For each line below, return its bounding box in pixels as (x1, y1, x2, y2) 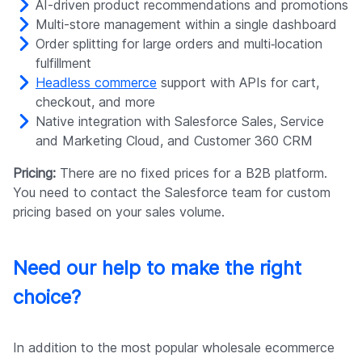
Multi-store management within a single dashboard (36, 16, 337, 33)
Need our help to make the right (13, 256, 301, 280)
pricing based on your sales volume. (13, 204, 225, 221)
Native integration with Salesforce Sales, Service (36, 113, 324, 130)
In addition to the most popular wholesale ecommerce (13, 339, 335, 356)
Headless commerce (36, 74, 157, 91)
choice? (13, 285, 81, 309)
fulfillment (36, 55, 91, 72)
